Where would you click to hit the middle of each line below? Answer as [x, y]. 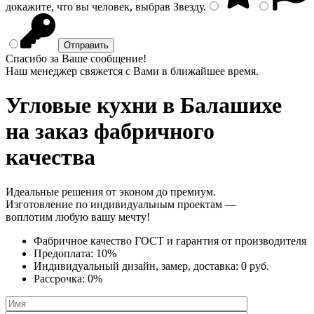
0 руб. [255, 266]
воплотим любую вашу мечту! [78, 217]
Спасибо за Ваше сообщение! [76, 59]
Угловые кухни [81, 105]
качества [50, 157]
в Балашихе [219, 105]
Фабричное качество [84, 240]
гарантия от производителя [241, 240]
